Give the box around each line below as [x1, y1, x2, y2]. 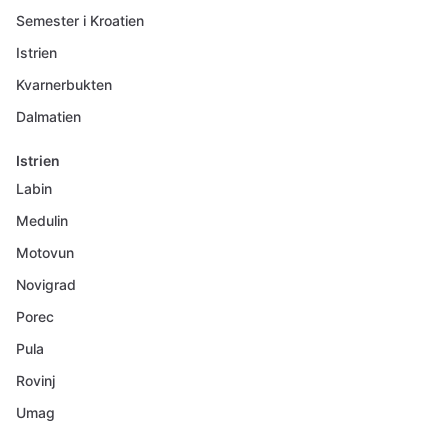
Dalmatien [16, 108, 81, 125]
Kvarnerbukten [16, 76, 112, 93]
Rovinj [16, 372, 55, 389]
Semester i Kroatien [16, 12, 144, 29]
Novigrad [16, 276, 76, 293]
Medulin [16, 212, 68, 229]
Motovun [16, 244, 74, 261]
